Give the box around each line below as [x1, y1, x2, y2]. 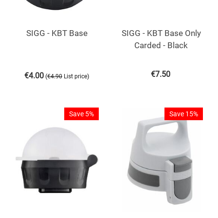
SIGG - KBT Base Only [121, 28, 201, 38]
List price [64, 73, 87, 80]
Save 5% [69, 109, 94, 118]
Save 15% [169, 109, 198, 118]
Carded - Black [134, 40, 188, 50]
